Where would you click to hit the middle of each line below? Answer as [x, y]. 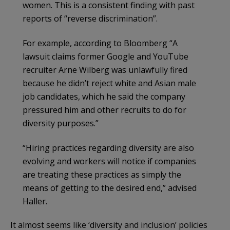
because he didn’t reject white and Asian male [109, 83]
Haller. [35, 202]
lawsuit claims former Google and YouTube [106, 57]
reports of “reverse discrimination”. [90, 19]
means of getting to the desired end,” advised [110, 188]
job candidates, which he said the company [104, 97]
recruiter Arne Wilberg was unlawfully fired [105, 70]
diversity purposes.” [61, 123]
